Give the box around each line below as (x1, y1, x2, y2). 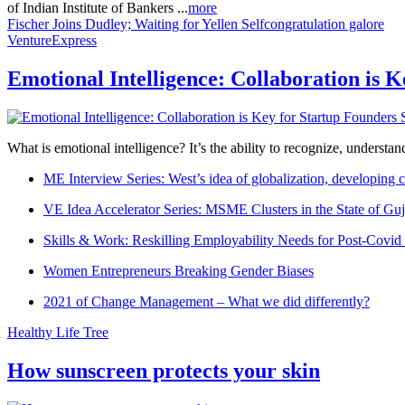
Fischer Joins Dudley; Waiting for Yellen (7, 15, 238, 32)
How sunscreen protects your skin (7, 358, 320, 382)
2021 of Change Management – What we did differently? (43, 293, 370, 309)
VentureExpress (7, 32, 97, 48)
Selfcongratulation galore (241, 15, 384, 32)
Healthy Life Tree (7, 324, 108, 340)
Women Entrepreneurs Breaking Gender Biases (43, 262, 314, 278)
